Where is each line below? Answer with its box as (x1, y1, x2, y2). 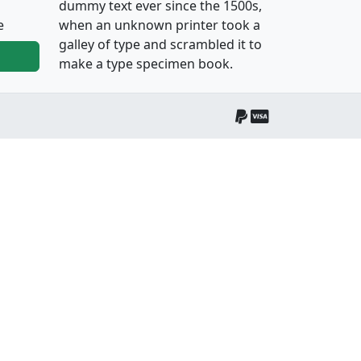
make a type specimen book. (59, 55, 233, 73)
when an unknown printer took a (59, 16, 260, 34)
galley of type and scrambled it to (59, 35, 262, 53)
